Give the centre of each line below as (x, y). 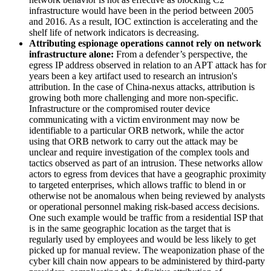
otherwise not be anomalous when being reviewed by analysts (147, 195)
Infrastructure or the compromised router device (119, 108)
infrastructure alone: (73, 54)
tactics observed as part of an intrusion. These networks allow (146, 163)
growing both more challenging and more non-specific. (134, 97)
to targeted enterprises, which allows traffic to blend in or (137, 184)
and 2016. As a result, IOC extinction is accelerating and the (143, 21)
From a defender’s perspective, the (182, 54)
